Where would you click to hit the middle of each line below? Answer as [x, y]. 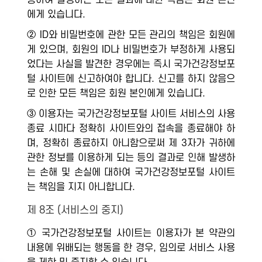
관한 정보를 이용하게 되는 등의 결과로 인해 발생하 [131, 158]
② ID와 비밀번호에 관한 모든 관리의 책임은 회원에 [131, 35]
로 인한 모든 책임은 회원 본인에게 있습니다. [116, 94]
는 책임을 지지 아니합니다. [81, 187]
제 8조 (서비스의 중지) [75, 211]
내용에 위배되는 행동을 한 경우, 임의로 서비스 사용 [131, 248]
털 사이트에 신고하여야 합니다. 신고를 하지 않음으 [131, 79]
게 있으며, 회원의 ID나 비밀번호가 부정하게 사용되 [131, 50]
